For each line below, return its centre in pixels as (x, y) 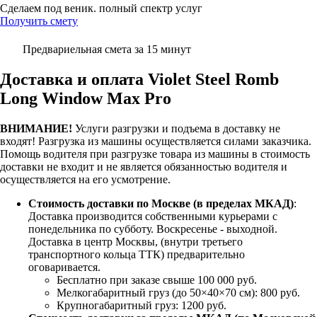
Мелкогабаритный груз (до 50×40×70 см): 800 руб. (178, 293)
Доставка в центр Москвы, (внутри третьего (136, 242)
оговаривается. (64, 267)
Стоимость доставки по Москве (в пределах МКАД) (161, 204)
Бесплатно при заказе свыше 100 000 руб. (157, 280)
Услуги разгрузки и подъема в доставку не (176, 129)
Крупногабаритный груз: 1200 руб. (142, 306)
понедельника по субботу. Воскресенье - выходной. (153, 229)
